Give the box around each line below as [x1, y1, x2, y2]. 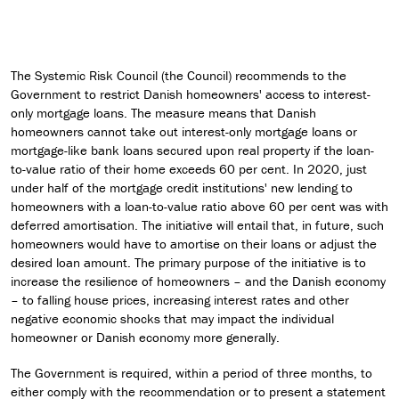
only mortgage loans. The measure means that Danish [11, 104, 316, 122]
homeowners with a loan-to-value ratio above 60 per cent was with [11, 198, 388, 216]
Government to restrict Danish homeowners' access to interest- [11, 85, 370, 103]
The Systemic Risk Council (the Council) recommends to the [11, 67, 346, 85]
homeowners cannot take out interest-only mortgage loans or [11, 123, 357, 141]
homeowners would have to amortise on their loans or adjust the [11, 235, 377, 253]
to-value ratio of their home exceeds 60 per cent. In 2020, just [11, 160, 367, 178]
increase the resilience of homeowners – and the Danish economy [11, 273, 386, 290]
